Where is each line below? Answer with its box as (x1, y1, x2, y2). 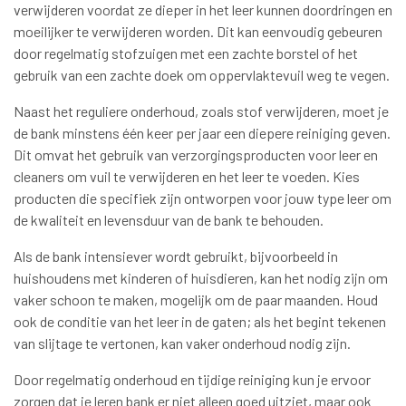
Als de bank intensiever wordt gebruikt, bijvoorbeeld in (14, 247, 338, 266)
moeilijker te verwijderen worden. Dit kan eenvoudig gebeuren (14, 23, 382, 41)
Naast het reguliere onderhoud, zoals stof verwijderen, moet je (14, 102, 389, 121)
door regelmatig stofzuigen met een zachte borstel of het (14, 44, 358, 63)
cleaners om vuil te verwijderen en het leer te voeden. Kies (14, 168, 360, 186)
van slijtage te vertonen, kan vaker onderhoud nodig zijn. (14, 334, 351, 353)
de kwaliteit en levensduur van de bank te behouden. (14, 211, 324, 229)
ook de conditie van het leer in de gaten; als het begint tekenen (14, 313, 386, 331)
